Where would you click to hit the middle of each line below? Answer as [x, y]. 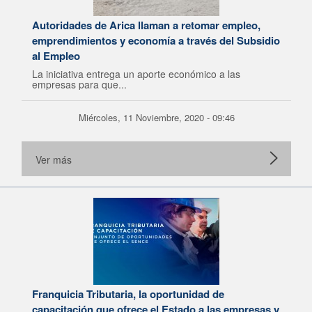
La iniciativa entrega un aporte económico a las [136, 74]
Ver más [54, 159]
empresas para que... [79, 84]
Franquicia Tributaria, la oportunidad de [128, 294]
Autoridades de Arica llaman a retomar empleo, [146, 25]
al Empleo [56, 56]
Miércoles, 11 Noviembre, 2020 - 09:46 [156, 117]
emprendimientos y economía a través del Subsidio [156, 40]
